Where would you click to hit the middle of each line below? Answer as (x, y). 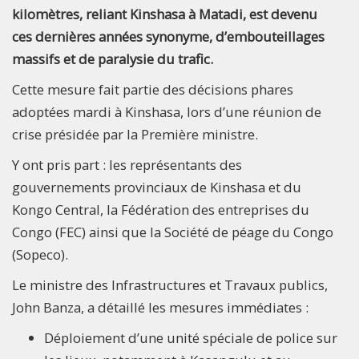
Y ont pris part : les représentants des (127, 164)
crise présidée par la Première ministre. (135, 134)
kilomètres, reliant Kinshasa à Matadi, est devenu (165, 14)
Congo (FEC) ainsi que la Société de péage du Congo (173, 232)
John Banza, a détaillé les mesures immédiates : (160, 307)
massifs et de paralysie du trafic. (113, 58)
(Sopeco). (40, 254)
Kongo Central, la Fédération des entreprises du (161, 209)
